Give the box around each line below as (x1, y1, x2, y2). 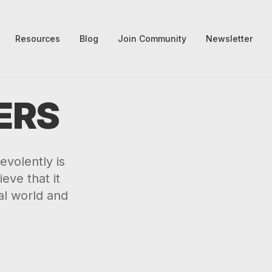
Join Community (118, 33, 186, 44)
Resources (15, 33, 60, 44)
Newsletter (206, 33, 253, 44)
